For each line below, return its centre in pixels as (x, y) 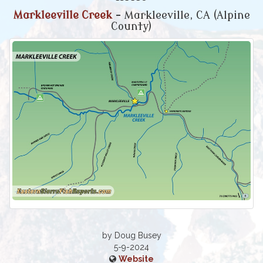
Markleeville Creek (63, 16)
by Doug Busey (131, 235)
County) (131, 27)
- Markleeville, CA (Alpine (181, 16)
